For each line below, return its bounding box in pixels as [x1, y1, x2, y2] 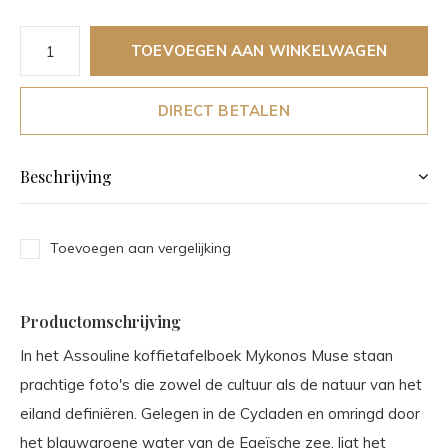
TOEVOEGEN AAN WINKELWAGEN [131, 41, 387, 60]
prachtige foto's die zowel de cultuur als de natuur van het [20, 375, 422, 394]
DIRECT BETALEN [158, 101, 290, 120]
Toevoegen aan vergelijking [50, 239, 231, 257]
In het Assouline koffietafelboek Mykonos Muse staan [20, 346, 393, 365]
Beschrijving [20, 166, 112, 187]
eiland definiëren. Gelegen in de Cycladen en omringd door [20, 404, 420, 423]
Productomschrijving [20, 311, 181, 332]
